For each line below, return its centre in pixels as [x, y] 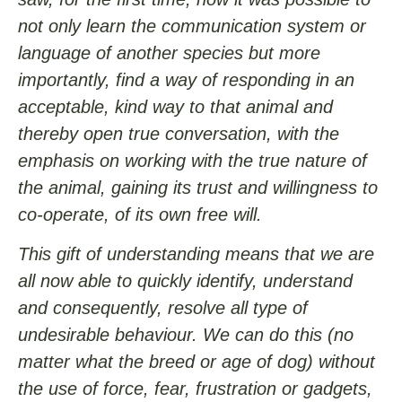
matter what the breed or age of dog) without [197, 362]
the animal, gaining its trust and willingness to [198, 187]
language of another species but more [169, 52]
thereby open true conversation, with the [179, 133]
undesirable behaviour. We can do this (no [186, 335]
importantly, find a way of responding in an [186, 79]
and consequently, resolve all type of [163, 308]
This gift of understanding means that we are [196, 254]
